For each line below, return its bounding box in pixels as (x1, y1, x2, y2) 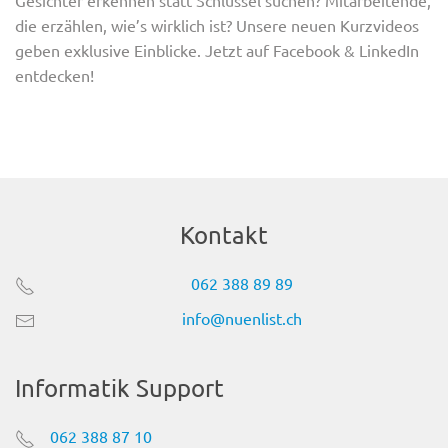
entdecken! (15, 64, 94, 85)
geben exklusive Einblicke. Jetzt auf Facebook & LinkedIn (15, 39, 419, 60)
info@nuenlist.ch (181, 308, 302, 329)
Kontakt (180, 219, 268, 249)
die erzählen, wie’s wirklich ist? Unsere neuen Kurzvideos (15, 14, 419, 35)
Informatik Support (15, 372, 224, 402)
